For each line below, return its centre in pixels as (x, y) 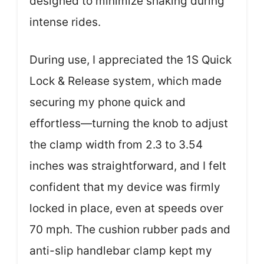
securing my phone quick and (108, 102)
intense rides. (65, 22)
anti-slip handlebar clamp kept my (121, 251)
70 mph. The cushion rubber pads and (130, 230)
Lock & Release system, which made (126, 81)
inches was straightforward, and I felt (128, 166)
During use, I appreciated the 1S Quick (131, 60)
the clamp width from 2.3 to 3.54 (116, 145)
